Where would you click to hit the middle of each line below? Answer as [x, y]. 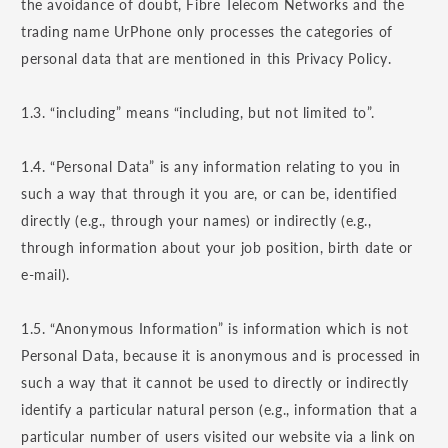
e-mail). [45, 275]
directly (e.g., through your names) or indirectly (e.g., [196, 221]
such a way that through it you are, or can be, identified [209, 194]
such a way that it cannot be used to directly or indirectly [215, 383]
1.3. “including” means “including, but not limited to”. [198, 113]
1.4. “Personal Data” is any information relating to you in [211, 167]
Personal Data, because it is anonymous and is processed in [221, 356]
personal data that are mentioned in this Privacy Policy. [206, 59]
